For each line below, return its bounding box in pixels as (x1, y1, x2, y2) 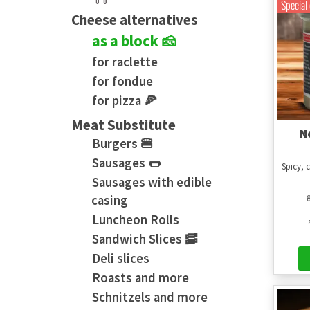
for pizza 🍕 (92, 93, 157, 109)
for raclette (92, 54, 158, 70)
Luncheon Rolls (92, 212, 179, 228)
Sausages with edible (92, 174, 212, 190)
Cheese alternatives (71, 11, 198, 29)
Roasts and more (92, 270, 189, 286)
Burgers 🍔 (92, 136, 154, 152)
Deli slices (92, 250, 149, 266)
